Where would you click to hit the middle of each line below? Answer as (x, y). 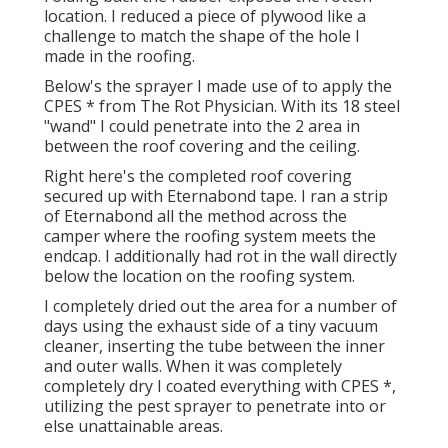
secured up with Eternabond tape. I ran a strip (216, 195)
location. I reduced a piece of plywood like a (205, 15)
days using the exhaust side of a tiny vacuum (211, 325)
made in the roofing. (119, 55)
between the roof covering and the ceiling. (202, 145)
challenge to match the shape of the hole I (202, 35)
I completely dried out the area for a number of (220, 305)
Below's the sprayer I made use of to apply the (218, 85)
